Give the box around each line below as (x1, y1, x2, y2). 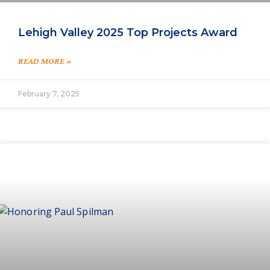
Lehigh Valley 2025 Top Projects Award (18, 26, 237, 40)
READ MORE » (18, 56, 72, 66)
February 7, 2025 (18, 89, 80, 99)
